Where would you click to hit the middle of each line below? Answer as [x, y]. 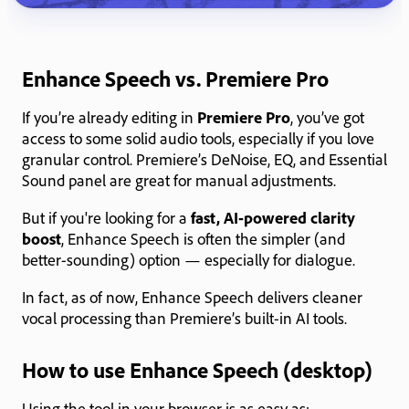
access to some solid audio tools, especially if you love [198, 137]
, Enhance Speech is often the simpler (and [203, 238]
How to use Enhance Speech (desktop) [197, 369]
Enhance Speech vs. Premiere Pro [175, 78]
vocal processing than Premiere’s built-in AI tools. [184, 317]
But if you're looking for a [106, 217]
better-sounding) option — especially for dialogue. [189, 259]
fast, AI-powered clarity [273, 217]
